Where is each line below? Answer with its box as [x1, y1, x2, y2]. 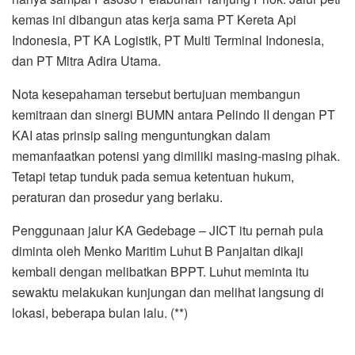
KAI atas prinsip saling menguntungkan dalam [12, 125, 270, 144]
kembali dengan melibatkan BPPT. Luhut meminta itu [12, 261, 309, 281]
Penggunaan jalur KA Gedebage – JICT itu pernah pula [12, 220, 323, 239]
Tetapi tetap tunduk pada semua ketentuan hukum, [12, 166, 294, 185]
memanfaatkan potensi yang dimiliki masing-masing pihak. [12, 146, 340, 165]
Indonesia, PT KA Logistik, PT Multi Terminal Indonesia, [12, 30, 324, 49]
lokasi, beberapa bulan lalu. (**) [12, 303, 188, 322]
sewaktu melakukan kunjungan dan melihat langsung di [12, 282, 324, 301]
